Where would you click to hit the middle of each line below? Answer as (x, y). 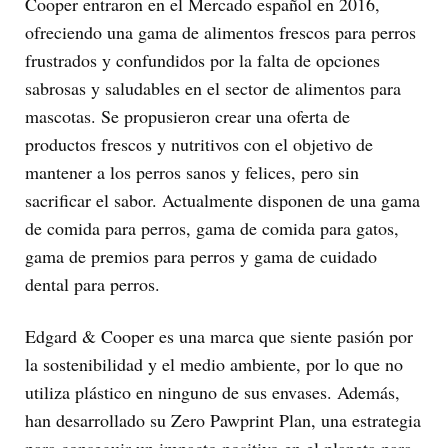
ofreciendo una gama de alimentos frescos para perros (220, 31)
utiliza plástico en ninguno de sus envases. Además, (212, 392)
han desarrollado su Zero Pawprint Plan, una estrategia (223, 420)
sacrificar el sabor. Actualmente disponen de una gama (222, 199)
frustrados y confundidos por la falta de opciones (202, 59)
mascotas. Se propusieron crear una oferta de (187, 115)
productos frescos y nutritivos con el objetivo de (199, 143)
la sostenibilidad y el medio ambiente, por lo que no (214, 364)
